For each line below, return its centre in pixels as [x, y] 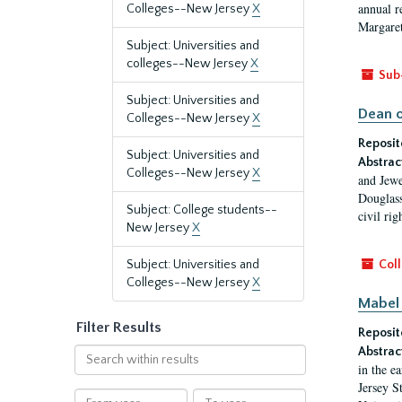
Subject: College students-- [202, 210]
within [92, 371]
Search [93, 353]
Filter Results [119, 328]
